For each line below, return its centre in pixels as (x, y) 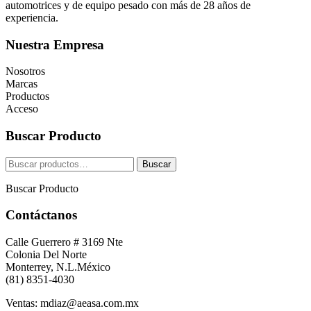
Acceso (22, 109)
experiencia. (32, 17)
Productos (27, 96)
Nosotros (25, 72)
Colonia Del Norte (46, 255)
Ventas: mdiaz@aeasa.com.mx (72, 303)
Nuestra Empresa (55, 44)
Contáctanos (41, 215)
